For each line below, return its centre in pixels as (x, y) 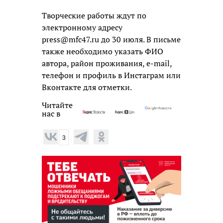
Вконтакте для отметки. (87, 87)
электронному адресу (82, 27)
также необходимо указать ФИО (103, 51)
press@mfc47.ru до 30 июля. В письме (111, 39)
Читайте (57, 105)
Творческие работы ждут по (94, 15)
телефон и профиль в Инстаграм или (111, 75)
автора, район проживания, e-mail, (107, 63)
